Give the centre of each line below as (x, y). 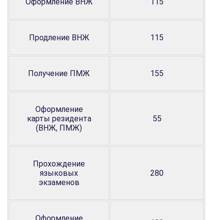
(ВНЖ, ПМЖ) (59, 128)
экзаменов (59, 182)
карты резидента (59, 118)
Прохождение (59, 164)
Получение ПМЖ (59, 73)
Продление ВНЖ (59, 37)
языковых (59, 173)
